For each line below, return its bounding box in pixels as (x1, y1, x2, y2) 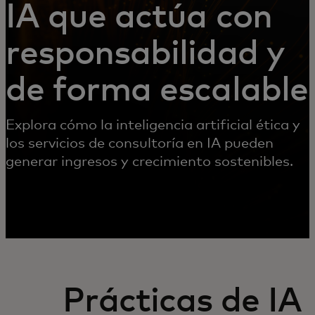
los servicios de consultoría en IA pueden (6, 136, 274, 150)
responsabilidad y (6, 37, 283, 71)
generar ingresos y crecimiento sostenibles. (6, 155, 293, 169)
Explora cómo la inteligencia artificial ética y (6, 118, 300, 132)
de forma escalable (6, 74, 308, 108)
